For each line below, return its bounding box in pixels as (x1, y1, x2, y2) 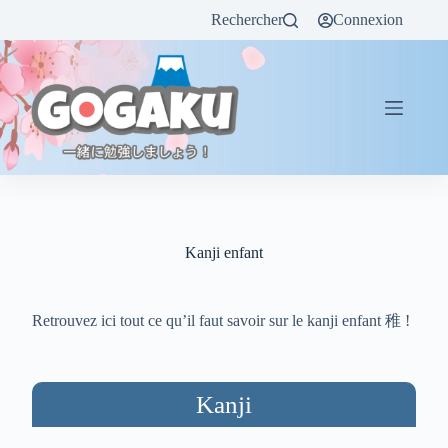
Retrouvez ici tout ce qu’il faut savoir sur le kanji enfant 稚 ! (32, 312, 411, 329)
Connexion (333, 11, 404, 28)
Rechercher (211, 11, 284, 28)
